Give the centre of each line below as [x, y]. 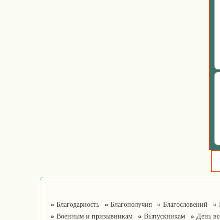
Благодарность [78, 205]
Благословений [185, 205]
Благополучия [131, 205]
